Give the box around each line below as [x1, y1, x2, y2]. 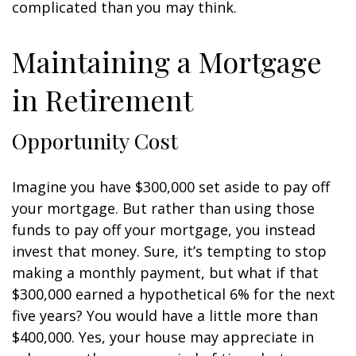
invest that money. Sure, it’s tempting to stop [12, 242, 327, 261]
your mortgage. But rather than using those [12, 199, 315, 218]
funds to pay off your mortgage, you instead [12, 220, 315, 239]
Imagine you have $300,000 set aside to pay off [12, 177, 330, 196]
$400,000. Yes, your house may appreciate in [12, 327, 314, 346]
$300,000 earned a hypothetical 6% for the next [12, 284, 335, 304]
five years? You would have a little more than [12, 306, 318, 325]
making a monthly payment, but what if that [12, 263, 319, 282]
